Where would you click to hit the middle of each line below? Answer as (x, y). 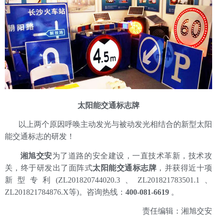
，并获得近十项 (185, 168)
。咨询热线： (102, 192)
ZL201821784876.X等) (42, 192)
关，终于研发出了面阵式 (49, 168)
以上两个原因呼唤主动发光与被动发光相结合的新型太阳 (108, 124)
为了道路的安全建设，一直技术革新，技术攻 (132, 155)
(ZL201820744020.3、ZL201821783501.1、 (134, 180)
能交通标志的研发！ (40, 137)
